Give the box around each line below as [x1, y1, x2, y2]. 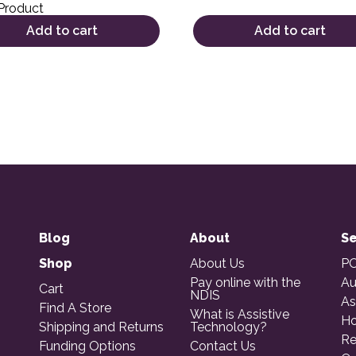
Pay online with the [190, 274, 300, 290]
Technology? [190, 319, 267, 335]
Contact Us [190, 338, 256, 354]
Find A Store [39, 300, 111, 315]
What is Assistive [190, 306, 289, 322]
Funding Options [39, 338, 136, 354]
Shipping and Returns [39, 319, 164, 335]
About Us [190, 255, 245, 271]
